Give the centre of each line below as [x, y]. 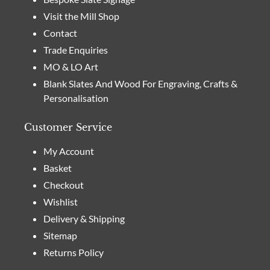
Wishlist [61, 202]
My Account [69, 151]
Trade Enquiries [76, 50]
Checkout [64, 185]
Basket [58, 168]
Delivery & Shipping [84, 219]
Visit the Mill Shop [81, 16]
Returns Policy [74, 253]
